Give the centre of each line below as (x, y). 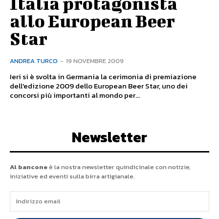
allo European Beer (92, 20)
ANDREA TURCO (34, 61)
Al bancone (29, 167)
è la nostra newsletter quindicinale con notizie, (119, 167)
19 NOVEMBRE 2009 (95, 61)
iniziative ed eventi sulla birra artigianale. (72, 176)
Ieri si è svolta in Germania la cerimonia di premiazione (103, 76)
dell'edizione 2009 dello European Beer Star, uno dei (99, 86)
